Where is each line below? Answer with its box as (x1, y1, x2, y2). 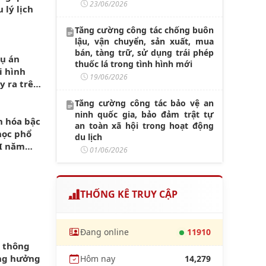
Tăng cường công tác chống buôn (75, 24, 214, 36)
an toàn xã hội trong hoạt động (75, 119, 214, 131)
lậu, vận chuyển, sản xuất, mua (75, 35, 214, 47)
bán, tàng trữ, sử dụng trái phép (75, 46, 214, 58)
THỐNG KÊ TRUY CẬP (80, 188, 178, 201)
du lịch (75, 131, 102, 142)
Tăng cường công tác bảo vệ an (75, 97, 214, 109)
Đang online (80, 226, 129, 238)
